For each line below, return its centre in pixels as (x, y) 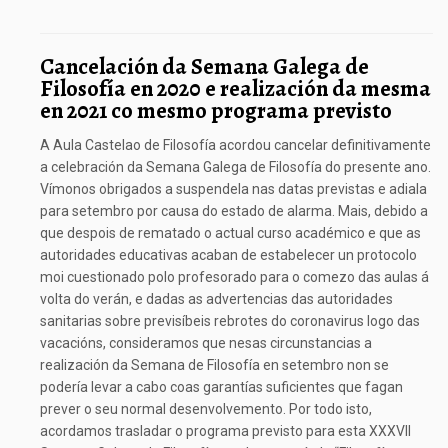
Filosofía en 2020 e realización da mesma (235, 89)
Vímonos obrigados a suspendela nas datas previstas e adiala (233, 188)
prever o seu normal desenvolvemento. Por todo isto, (206, 408)
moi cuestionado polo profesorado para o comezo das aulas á (234, 276)
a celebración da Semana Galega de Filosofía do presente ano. (235, 166)
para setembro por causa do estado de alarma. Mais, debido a (234, 210)
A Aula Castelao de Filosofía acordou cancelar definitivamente (235, 144)
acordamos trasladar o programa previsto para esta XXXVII (225, 430)
